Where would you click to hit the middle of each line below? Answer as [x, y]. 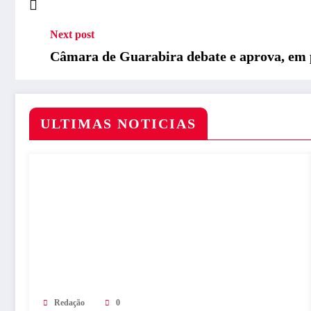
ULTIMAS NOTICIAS [118, 123]
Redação [69, 302]
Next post [72, 34]
